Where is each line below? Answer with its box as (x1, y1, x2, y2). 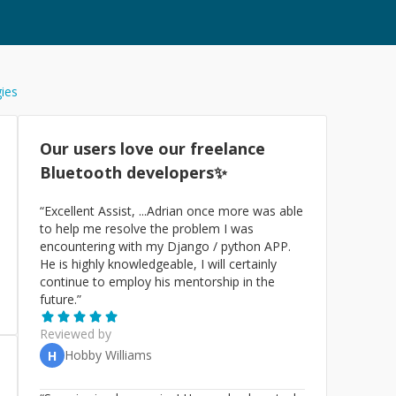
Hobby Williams (65, 346, 152, 363)
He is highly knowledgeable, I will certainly (40, 255, 277, 272)
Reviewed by (40, 325, 111, 342)
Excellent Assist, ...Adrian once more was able (44, 202, 303, 219)
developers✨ (126, 162, 227, 183)
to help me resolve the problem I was (40, 220, 254, 237)
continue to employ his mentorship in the (40, 273, 275, 290)
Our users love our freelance (40, 138, 265, 159)
